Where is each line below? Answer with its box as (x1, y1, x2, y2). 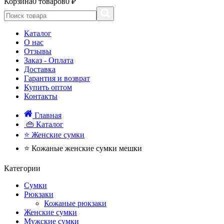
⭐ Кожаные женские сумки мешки (24, 144, 142, 152)
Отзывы (24, 47, 51, 55)
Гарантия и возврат (24, 74, 90, 82)
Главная (34, 111, 61, 119)
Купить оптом (24, 83, 72, 91)
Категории (4, 164, 40, 172)
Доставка (24, 65, 55, 73)
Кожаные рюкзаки (44, 199, 106, 207)
